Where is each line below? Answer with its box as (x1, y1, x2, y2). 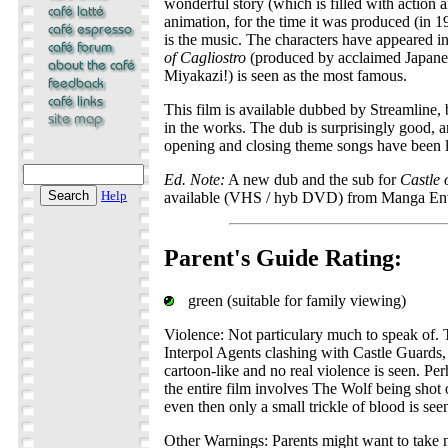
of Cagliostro (164, 49, 246, 66)
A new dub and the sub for (225, 171, 400, 188)
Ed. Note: (164, 171, 225, 188)
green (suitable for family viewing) (184, 291, 406, 309)
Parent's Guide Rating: (164, 244, 402, 271)
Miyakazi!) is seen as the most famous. (164, 67, 407, 84)
